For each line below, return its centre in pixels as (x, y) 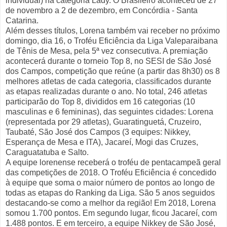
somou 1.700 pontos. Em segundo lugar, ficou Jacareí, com (111, 213)
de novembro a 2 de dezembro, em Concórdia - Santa (102, 11)
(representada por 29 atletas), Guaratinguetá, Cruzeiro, (103, 122)
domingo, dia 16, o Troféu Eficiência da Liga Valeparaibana (112, 41)
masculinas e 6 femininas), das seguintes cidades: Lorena (109, 112)
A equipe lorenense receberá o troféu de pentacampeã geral (113, 163)
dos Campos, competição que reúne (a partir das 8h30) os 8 (113, 71)
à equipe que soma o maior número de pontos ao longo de (110, 183)
